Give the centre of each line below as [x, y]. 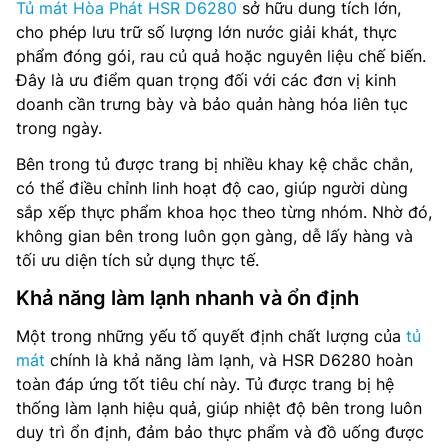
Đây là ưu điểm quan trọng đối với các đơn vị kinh [206, 80]
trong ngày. [59, 128]
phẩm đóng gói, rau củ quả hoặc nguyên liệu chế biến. [221, 56]
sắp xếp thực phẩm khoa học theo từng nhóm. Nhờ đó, [224, 212]
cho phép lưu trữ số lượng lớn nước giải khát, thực [206, 32]
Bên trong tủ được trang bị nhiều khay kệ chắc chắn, [214, 164]
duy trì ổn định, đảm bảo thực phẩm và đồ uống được [220, 432]
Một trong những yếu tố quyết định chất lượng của [211, 336]
